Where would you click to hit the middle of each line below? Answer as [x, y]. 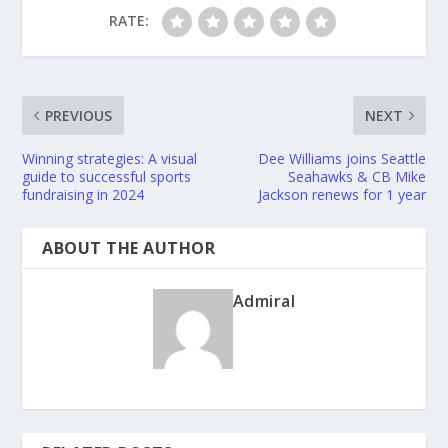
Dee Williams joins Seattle [341, 158]
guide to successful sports [107, 176]
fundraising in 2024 [83, 194]
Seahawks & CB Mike [356, 176]
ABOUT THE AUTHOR [129, 247]
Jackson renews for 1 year [341, 194]
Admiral [264, 300]
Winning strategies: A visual [110, 158]
